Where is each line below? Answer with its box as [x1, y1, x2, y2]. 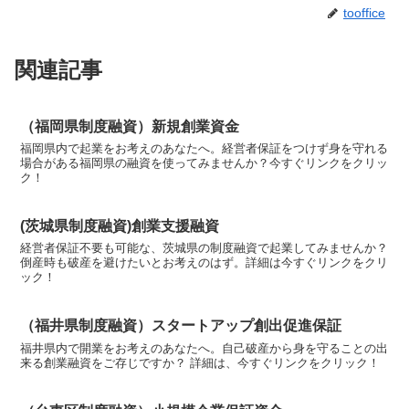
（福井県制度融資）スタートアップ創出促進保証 [20, 318, 342, 334]
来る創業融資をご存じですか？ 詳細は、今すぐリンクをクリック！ [20, 355, 381, 370]
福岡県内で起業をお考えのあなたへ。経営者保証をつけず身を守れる [20, 142, 389, 156]
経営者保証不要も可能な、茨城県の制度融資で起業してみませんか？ [20, 241, 389, 256]
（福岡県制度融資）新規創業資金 [20, 118, 240, 134]
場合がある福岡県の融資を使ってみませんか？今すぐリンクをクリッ [20, 156, 389, 171]
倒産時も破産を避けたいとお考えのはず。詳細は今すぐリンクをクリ [20, 256, 389, 270]
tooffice [343, 5, 385, 20]
